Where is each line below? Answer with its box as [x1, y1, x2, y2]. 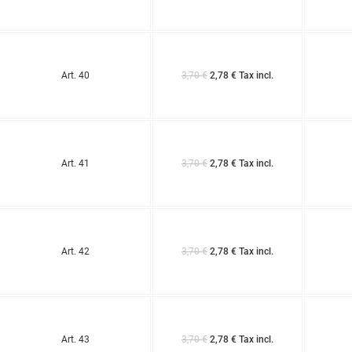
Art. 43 [60, 333, 90, 345]
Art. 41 [60, 157, 90, 169]
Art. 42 [60, 245, 90, 257]
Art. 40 [60, 69, 90, 81]
